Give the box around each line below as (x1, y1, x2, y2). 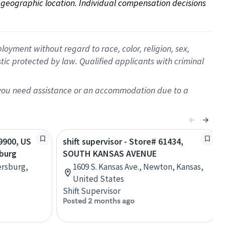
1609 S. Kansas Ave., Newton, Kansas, (73, 161, 203, 172)
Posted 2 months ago (63, 196, 135, 205)
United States (73, 173, 124, 184)
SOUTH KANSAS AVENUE (63, 148, 157, 159)
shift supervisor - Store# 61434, (63, 136, 183, 147)
